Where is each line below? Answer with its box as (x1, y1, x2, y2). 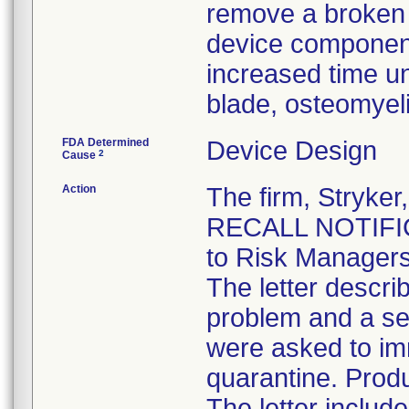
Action (62, 183, 96, 195)
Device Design (206, 136, 377, 165)
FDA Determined (62, 136, 149, 149)
